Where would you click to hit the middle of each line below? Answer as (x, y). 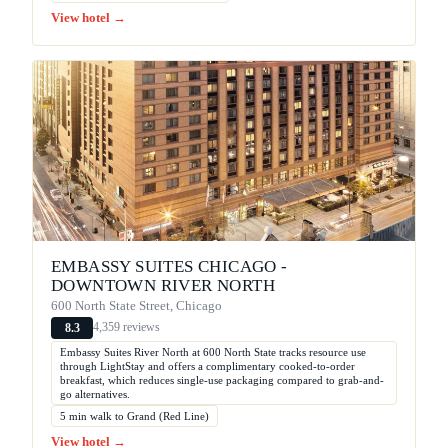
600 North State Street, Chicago (136, 305)
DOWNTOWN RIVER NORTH (163, 285)
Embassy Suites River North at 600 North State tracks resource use (213, 351)
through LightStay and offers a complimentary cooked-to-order (207, 365)
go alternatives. (95, 393)
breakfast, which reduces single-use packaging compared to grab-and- (222, 379)
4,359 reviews (126, 327)
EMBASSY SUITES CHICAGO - (169, 266)
